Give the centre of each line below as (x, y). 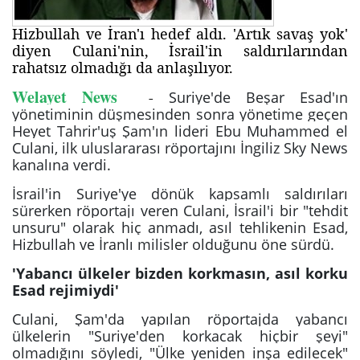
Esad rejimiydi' (65, 290)
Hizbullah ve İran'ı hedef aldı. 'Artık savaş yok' (180, 34)
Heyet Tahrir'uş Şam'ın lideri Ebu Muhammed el (180, 131)
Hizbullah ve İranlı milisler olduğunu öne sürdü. (173, 244)
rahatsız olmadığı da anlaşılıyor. (123, 67)
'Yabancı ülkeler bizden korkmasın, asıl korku (180, 273)
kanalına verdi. (61, 165)
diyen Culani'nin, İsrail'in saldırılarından (180, 51)
